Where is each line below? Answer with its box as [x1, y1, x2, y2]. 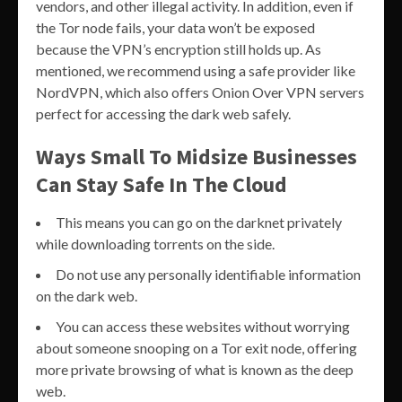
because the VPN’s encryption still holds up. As [36, 40, 321, 58]
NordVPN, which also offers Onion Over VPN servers [36, 83, 364, 101]
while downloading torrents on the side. [36, 235, 275, 253]
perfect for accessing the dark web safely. [36, 105, 291, 123]
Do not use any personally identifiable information [56, 266, 361, 284]
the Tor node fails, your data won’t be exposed [36, 19, 315, 37]
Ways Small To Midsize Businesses [36, 143, 357, 171]
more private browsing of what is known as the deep [36, 361, 354, 379]
